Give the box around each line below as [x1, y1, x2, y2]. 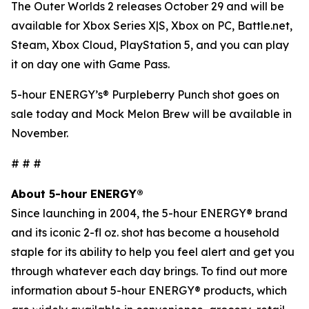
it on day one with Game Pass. [11, 57, 172, 71]
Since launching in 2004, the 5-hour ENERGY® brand [11, 206, 288, 220]
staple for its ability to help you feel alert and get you [11, 245, 295, 259]
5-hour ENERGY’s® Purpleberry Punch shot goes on [11, 88, 279, 101]
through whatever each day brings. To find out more [11, 264, 288, 278]
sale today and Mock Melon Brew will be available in [11, 107, 292, 121]
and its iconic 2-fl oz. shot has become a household [11, 226, 279, 239]
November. [11, 126, 68, 140]
